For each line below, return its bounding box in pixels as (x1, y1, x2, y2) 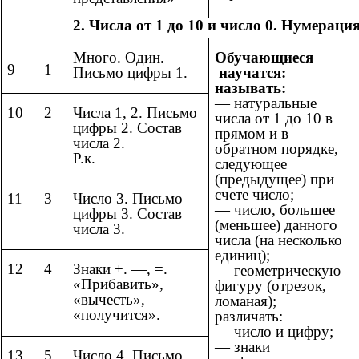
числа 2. (73, 135, 125, 152)
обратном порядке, (215, 140, 338, 158)
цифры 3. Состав (73, 205, 182, 223)
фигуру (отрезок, (215, 277, 326, 295)
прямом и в (215, 125, 288, 143)
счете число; (215, 186, 294, 204)
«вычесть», (73, 291, 145, 309)
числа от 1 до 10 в (215, 110, 333, 127)
